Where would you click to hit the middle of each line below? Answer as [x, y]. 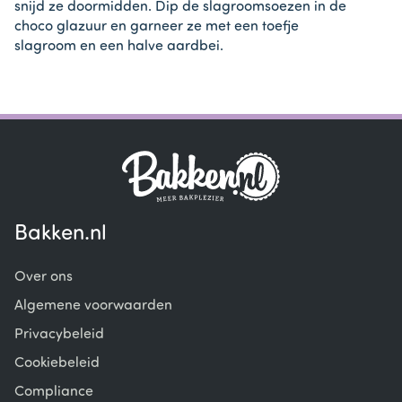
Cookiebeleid [57, 364]
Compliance [54, 393]
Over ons [44, 278]
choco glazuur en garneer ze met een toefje [157, 27]
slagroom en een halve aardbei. [119, 47]
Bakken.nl [61, 235]
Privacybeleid [59, 335]
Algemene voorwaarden [93, 306]
